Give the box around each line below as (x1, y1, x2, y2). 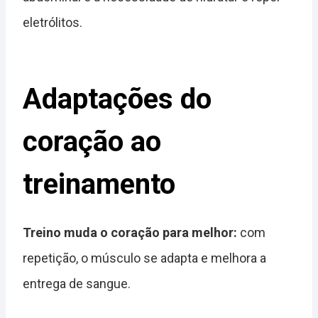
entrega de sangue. (23, 276, 131, 291)
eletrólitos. (23, 15, 82, 30)
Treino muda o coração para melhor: (23, 225, 237, 240)
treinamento (23, 168, 175, 201)
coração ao (23, 125, 161, 158)
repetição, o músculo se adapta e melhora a (23, 251, 266, 265)
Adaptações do (23, 82, 212, 116)
